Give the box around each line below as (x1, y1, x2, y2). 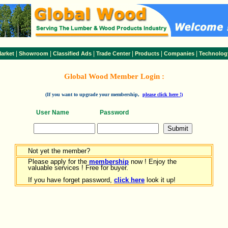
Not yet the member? (18, 147, 90, 155)
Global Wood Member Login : (64, 72, 164, 80)
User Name (36, 108, 69, 116)
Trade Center (96, 50, 130, 56)
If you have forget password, (28, 176, 114, 184)
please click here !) (142, 92, 183, 97)
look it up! (145, 176, 176, 184)
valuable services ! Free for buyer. (28, 164, 128, 172)
